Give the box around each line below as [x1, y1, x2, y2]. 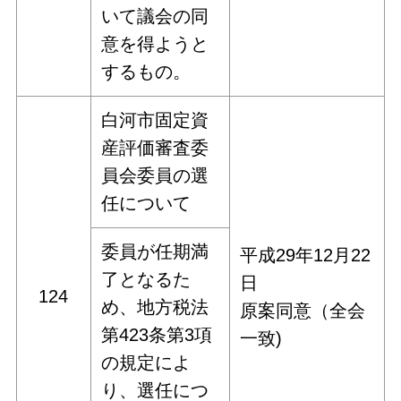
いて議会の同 [101, 5, 209, 26]
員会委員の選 [101, 165, 209, 185]
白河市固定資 [101, 109, 209, 130]
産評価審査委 [101, 137, 209, 158]
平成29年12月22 [240, 244, 371, 265]
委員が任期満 [101, 241, 209, 261]
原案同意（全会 [240, 300, 366, 320]
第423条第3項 [101, 324, 213, 345]
